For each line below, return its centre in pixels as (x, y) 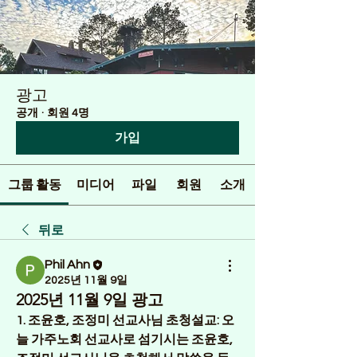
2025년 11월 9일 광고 (90, 300)
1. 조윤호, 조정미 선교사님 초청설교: (119, 320)
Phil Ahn (67, 265)
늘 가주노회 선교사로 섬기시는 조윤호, (124, 339)
